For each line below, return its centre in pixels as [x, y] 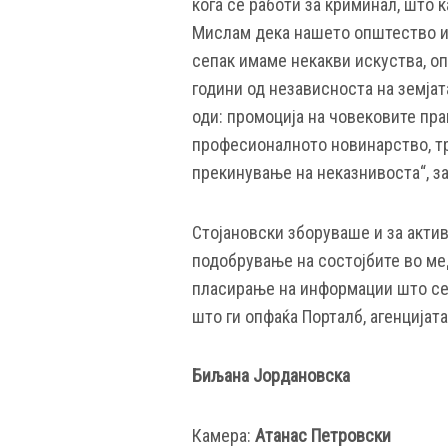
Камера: [223, 435]
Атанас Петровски [323, 435]
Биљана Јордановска [271, 376]
